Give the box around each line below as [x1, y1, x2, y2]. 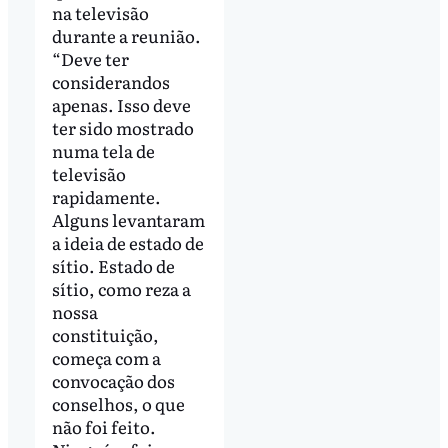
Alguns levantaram [51, 207, 205, 233]
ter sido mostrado [51, 115, 194, 141]
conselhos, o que [51, 391, 185, 417]
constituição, [51, 322, 159, 348]
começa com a [51, 345, 161, 371]
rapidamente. [51, 184, 161, 210]
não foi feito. [51, 414, 156, 440]
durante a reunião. [51, 23, 201, 49]
